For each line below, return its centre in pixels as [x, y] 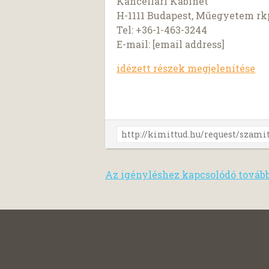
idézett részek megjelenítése [186, 68]
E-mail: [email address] [171, 44]
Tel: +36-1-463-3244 [162, 29]
